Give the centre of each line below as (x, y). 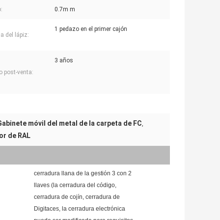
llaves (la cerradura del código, (75, 185)
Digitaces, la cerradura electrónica (80, 209)
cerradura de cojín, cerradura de (77, 197)
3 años (64, 61)
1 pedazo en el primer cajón (91, 29)
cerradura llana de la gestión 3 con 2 (83, 174)
